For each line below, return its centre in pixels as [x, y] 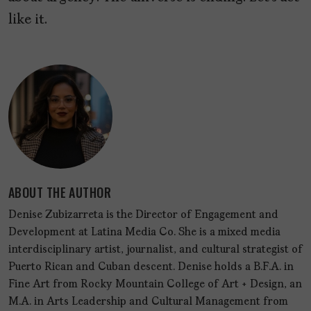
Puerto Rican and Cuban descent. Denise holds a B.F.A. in [151, 267]
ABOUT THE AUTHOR [60, 192]
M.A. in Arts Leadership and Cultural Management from [148, 302]
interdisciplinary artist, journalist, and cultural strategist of [155, 250]
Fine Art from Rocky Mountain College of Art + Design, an [155, 284]
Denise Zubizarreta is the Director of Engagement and [143, 215]
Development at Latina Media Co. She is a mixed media [144, 232]
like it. [28, 20]
